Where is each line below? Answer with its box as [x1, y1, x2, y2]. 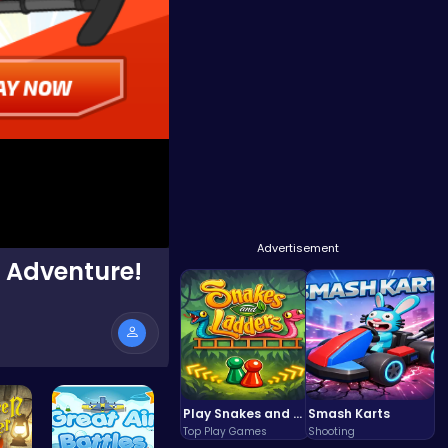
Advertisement [257, 240, 340, 256]
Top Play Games [183, 424, 268, 439]
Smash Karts [308, 405, 391, 422]
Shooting [308, 424, 356, 439]
